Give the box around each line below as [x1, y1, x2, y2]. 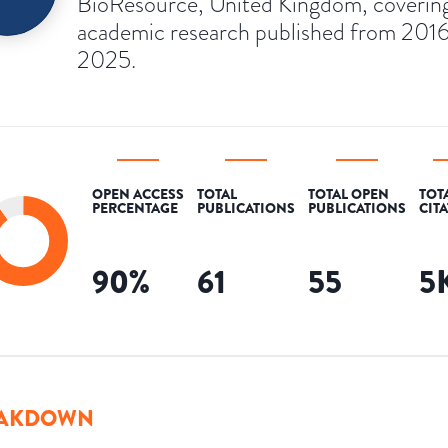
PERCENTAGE [92, 197, 178, 218]
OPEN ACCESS [92, 183, 184, 204]
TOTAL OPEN [308, 183, 389, 204]
